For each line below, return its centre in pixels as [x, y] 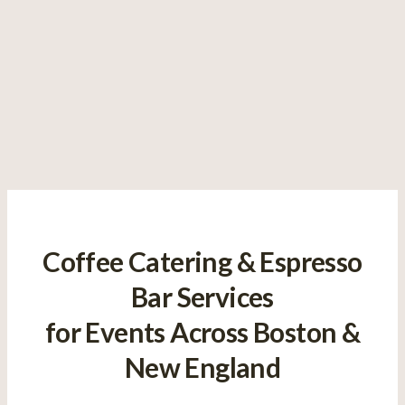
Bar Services [202, 297]
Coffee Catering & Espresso [202, 262]
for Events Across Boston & [202, 332]
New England [202, 367]
